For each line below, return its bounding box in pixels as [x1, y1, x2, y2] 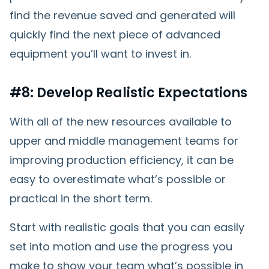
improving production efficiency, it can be [10, 152, 234, 168]
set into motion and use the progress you [10, 238, 232, 254]
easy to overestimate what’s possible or [10, 171, 226, 187]
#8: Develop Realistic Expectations [10, 83, 247, 102]
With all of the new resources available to [10, 113, 232, 129]
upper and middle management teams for [10, 133, 238, 148]
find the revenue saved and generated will [10, 7, 235, 23]
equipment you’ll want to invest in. [10, 46, 191, 61]
